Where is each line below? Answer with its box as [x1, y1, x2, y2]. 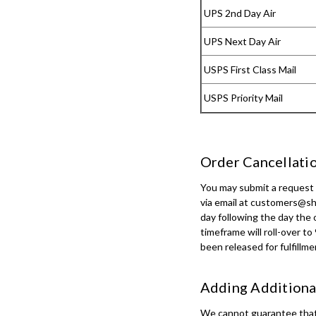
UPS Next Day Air [201, 35, 281, 47]
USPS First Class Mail [201, 63, 296, 75]
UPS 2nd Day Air [201, 6, 276, 19]
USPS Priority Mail [201, 91, 283, 104]
